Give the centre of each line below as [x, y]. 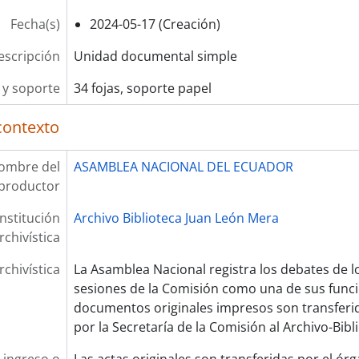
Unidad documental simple [155, 56]
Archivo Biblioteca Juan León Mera [176, 218]
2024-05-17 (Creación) [155, 24]
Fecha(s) [35, 24]
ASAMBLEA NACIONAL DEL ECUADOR [183, 167]
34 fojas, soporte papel [142, 88]
